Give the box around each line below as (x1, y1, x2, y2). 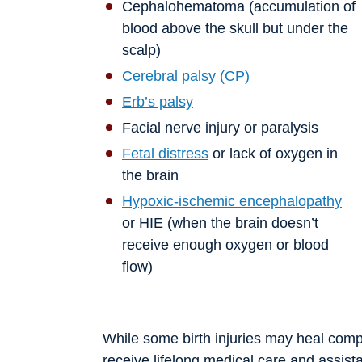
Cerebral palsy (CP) (122, 68, 250, 85)
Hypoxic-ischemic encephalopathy (122, 193, 342, 210)
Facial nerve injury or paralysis (122, 120, 318, 137)
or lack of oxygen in (208, 145, 338, 162)
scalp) (122, 42, 161, 59)
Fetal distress (122, 145, 208, 162)
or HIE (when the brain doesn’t (122, 215, 318, 232)
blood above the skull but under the (122, 20, 348, 37)
